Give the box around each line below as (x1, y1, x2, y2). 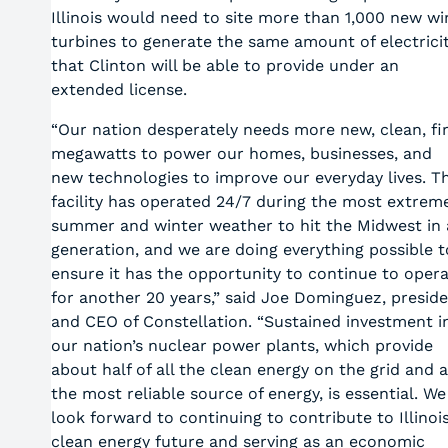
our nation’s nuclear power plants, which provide (50, 336, 433, 355)
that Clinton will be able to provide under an (50, 56, 399, 75)
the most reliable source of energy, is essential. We (50, 384, 446, 403)
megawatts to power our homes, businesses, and (50, 144, 432, 163)
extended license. (50, 80, 187, 99)
